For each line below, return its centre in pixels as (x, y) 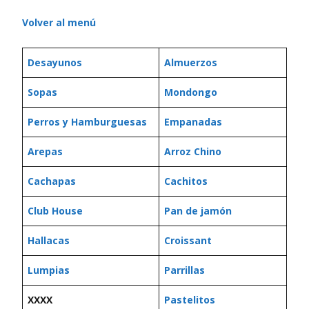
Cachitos (186, 181)
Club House (55, 211)
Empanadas (193, 122)
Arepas (45, 151)
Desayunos (55, 62)
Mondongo (191, 92)
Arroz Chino (193, 151)
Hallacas (49, 240)
